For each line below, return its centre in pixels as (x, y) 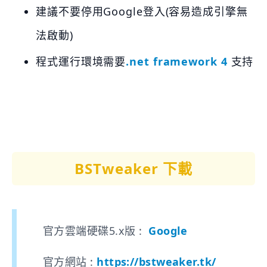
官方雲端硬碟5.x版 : (96, 230)
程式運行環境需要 (81, 61)
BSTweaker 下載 (133, 168)
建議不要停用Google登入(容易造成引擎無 (142, 11)
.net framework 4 (177, 61)
